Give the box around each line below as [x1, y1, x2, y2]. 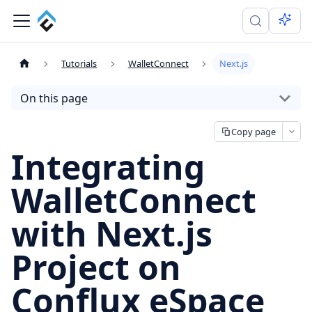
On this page [19, 90, 88, 106]
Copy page [231, 125, 276, 138]
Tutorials [61, 57, 97, 70]
